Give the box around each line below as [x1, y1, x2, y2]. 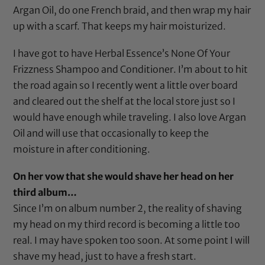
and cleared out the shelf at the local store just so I [13, 95, 236, 107]
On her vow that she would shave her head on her [13, 170, 234, 183]
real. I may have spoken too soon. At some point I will [13, 234, 250, 247]
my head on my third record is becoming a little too [13, 218, 241, 231]
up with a [13, 20, 56, 32]
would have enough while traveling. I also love [13, 111, 219, 123]
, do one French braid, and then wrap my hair [54, 4, 251, 16]
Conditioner [120, 63, 174, 75]
